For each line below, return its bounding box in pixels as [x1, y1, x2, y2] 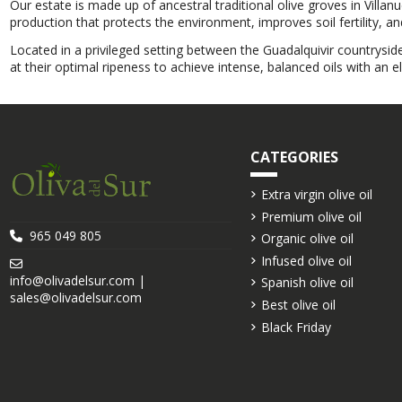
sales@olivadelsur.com [9, 288, 142, 306]
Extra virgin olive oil [261, 185, 373, 203]
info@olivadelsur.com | [9, 271, 145, 289]
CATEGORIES [250, 146, 339, 167]
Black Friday [261, 318, 332, 336]
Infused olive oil [261, 251, 353, 269]
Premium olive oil [261, 207, 363, 225]
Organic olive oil [261, 230, 354, 248]
